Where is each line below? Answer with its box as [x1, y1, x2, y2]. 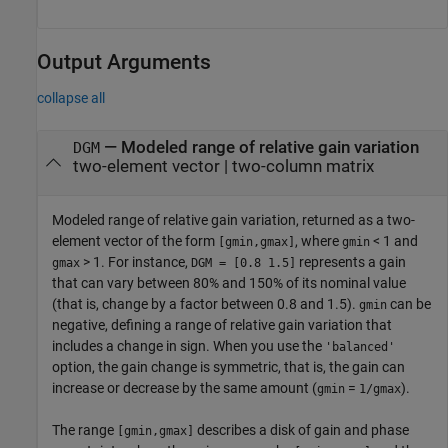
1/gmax [359, 381, 401, 396]
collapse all [37, 90, 105, 107]
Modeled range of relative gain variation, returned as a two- [52, 211, 415, 228]
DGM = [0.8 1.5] [191, 255, 296, 270]
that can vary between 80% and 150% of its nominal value [52, 274, 406, 291]
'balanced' [325, 339, 395, 354]
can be [387, 295, 431, 312]
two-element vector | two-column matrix [72, 157, 374, 177]
